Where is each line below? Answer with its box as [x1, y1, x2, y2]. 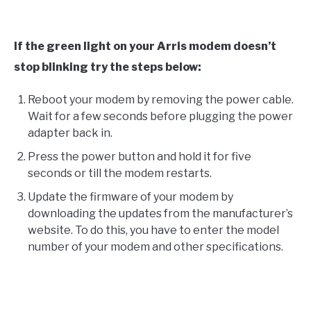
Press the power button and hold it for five [28, 150, 251, 164]
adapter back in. [28, 126, 112, 140]
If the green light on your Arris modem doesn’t [14, 40, 276, 53]
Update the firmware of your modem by [28, 190, 233, 204]
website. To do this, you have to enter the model [28, 224, 279, 237]
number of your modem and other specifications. [28, 240, 283, 254]
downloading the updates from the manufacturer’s [28, 207, 293, 221]
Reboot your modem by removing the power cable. [28, 93, 294, 107]
